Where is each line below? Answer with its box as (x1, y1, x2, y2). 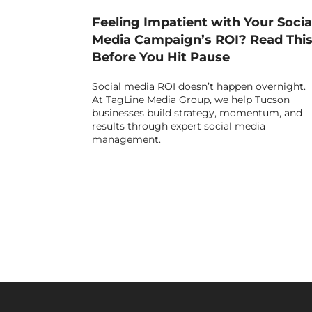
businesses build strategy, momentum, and (92, 107, 302, 120)
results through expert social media (92, 120, 265, 133)
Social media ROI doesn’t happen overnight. (92, 80, 306, 93)
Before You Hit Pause (92, 49, 230, 65)
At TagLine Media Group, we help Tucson (92, 93, 290, 107)
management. (92, 133, 161, 146)
